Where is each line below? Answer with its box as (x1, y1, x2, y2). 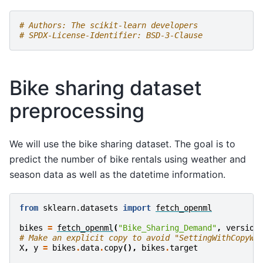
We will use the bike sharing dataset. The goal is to (9, 138, 235, 150)
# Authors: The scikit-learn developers (19, 21, 198, 31)
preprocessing (9, 99, 144, 123)
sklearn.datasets (43, 203, 118, 213)
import (123, 203, 151, 213)
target (170, 242, 198, 252)
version (226, 222, 259, 232)
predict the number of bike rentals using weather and (9, 153, 246, 166)
